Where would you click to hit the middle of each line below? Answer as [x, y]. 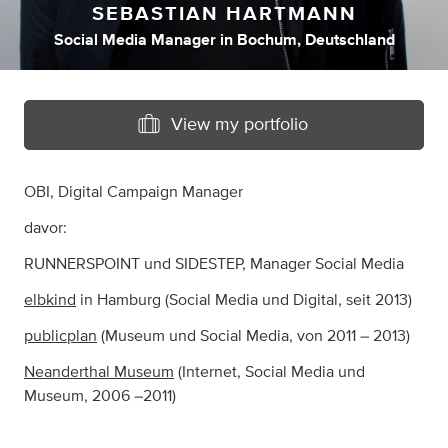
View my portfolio [239, 125]
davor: [45, 228]
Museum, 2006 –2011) [100, 396]
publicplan [60, 336]
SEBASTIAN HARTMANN [224, 14]
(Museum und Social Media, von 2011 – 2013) [253, 336]
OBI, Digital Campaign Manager [133, 192]
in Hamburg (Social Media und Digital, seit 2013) [244, 300]
